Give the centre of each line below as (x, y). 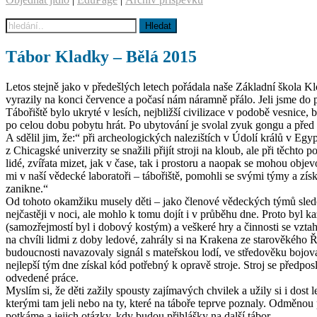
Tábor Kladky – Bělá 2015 (101, 56)
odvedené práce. (42, 277)
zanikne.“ (27, 188)
